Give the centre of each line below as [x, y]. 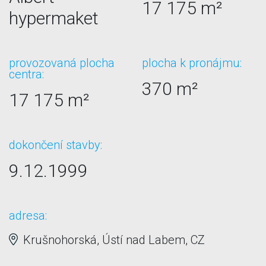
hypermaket [54, 18]
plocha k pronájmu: [192, 63]
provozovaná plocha [62, 63]
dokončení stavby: [56, 145]
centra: [26, 74]
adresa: [28, 215]
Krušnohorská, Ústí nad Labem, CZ [113, 240]
